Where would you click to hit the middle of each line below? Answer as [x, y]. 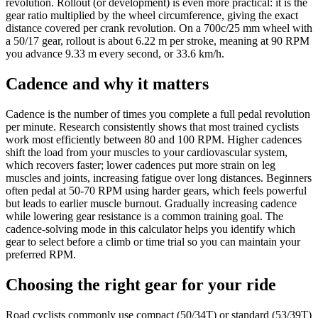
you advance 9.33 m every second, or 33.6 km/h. [115, 54]
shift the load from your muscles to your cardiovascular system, [147, 153]
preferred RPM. [41, 255]
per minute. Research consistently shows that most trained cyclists [152, 127]
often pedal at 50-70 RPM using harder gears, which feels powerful [156, 191]
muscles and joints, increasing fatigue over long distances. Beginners [159, 178]
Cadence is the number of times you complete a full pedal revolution [158, 114]
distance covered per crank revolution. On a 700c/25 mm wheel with [159, 28]
